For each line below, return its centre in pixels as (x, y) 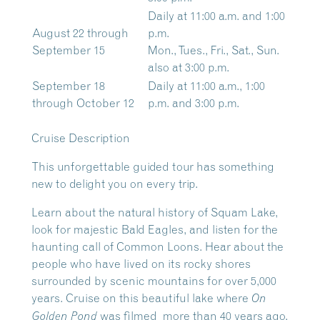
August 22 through (80, 33)
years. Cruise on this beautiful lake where (141, 298)
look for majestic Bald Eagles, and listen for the (155, 229)
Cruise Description (81, 138)
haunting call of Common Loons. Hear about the (157, 246)
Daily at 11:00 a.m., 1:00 (206, 86)
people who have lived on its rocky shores (141, 264)
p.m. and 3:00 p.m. (194, 103)
